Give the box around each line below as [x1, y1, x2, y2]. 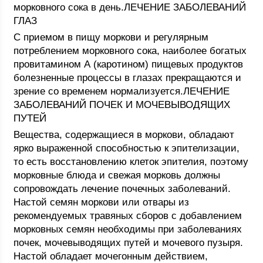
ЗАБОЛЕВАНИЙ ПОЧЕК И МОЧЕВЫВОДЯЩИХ [14, 99, 231, 110]
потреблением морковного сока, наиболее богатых [14, 45, 247, 56]
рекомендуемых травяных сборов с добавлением [14, 210, 242, 221]
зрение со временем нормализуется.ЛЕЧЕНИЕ [14, 86, 230, 97]
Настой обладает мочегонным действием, [14, 251, 208, 262]
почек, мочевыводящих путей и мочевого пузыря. [14, 237, 244, 248]
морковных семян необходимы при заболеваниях [14, 224, 242, 235]
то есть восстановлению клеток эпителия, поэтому [14, 156, 249, 167]
